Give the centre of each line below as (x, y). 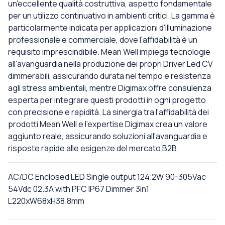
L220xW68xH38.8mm (46, 201)
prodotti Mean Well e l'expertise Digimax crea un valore (108, 124)
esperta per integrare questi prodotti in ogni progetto (107, 100)
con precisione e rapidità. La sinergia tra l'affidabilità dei (108, 112)
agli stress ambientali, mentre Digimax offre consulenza (110, 88)
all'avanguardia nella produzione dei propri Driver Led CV (110, 64)
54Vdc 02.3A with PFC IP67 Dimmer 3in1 (79, 189)
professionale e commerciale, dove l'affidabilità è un (103, 40)
